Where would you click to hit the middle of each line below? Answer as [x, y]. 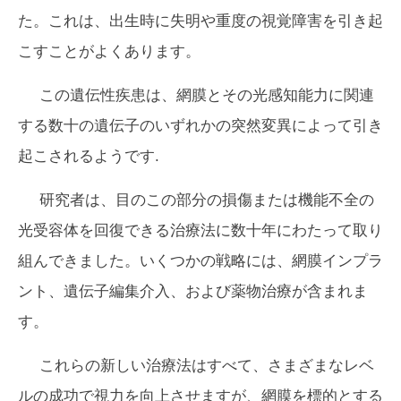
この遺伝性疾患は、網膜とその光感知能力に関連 [207, 95]
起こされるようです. [89, 156]
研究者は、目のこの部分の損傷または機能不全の [207, 200]
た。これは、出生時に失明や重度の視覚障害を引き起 [200, 21]
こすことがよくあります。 [109, 51]
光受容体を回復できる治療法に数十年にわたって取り [200, 230]
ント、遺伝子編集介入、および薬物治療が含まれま [193, 291]
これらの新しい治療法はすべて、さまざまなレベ [207, 366]
